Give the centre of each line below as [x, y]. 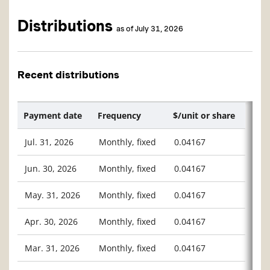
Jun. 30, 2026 [51, 169]
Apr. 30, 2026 [51, 222]
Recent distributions [68, 75]
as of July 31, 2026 [150, 28]
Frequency [119, 116]
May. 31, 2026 [52, 195]
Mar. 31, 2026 [52, 248]
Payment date [53, 116]
